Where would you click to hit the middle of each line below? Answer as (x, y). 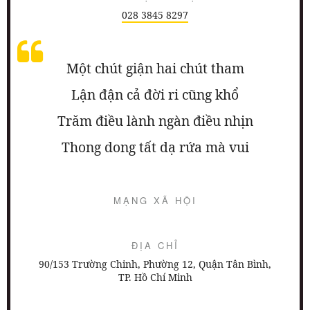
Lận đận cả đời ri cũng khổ (155, 95)
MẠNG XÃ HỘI (155, 201)
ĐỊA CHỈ (155, 246)
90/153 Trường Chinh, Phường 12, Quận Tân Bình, (155, 264)
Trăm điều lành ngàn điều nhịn (155, 121)
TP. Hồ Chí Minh (155, 277)
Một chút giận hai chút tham (155, 69)
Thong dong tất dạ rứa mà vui (155, 147)
